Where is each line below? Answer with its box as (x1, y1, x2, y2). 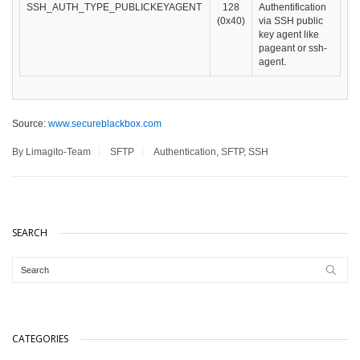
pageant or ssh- (259, 43, 327, 55)
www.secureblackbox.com (48, 118, 162, 130)
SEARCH (12, 226, 47, 240)
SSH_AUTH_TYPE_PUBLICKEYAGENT (27, 2, 202, 14)
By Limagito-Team (12, 146, 91, 158)
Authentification (259, 2, 326, 14)
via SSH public (259, 15, 323, 27)
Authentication (153, 146, 216, 158)
